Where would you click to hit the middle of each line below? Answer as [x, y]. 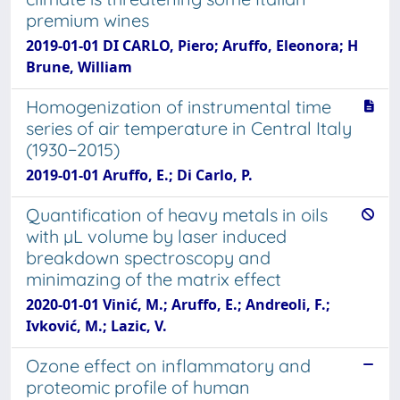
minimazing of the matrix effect [154, 279]
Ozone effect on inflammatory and [168, 366]
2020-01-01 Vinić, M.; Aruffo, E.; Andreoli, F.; [178, 304]
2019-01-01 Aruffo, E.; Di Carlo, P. [139, 175]
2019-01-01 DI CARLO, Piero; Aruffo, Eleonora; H [192, 46]
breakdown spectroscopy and [148, 258]
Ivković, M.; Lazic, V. [96, 326]
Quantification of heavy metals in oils [177, 215]
